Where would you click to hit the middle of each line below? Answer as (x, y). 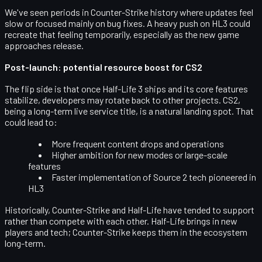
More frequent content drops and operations (138, 143)
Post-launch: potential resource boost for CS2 (104, 67)
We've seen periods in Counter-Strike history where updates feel (129, 12)
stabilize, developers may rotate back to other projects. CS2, (123, 99)
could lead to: (31, 122)
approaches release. (44, 45)
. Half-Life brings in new (192, 220)
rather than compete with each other (76, 220)
